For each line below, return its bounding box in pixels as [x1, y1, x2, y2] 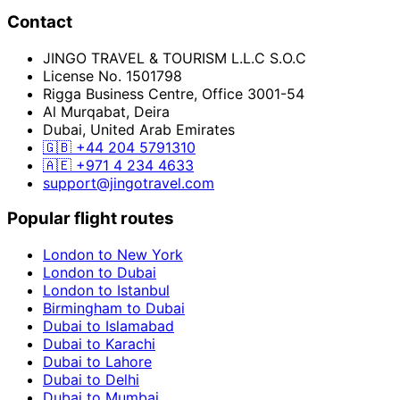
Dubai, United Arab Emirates [43, 120, 235, 138]
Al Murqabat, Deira [43, 102, 170, 121]
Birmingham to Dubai [43, 299, 185, 318]
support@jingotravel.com [43, 173, 214, 192]
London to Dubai [43, 263, 156, 282]
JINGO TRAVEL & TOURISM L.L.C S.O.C [43, 48, 306, 67]
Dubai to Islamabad [43, 317, 174, 336]
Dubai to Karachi [43, 335, 155, 354]
